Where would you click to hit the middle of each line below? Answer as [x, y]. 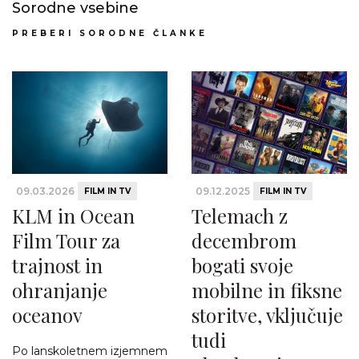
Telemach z [240, 215]
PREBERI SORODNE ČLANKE [110, 33]
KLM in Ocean [73, 215]
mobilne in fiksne [267, 290]
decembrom [244, 240]
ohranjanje [60, 290]
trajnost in [57, 265]
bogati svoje [242, 265]
